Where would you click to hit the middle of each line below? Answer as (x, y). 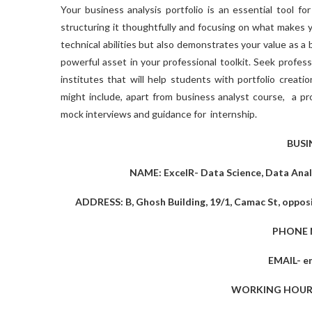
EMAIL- (285, 260)
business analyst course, (232, 96)
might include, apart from (118, 96)
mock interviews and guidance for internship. (160, 114)
